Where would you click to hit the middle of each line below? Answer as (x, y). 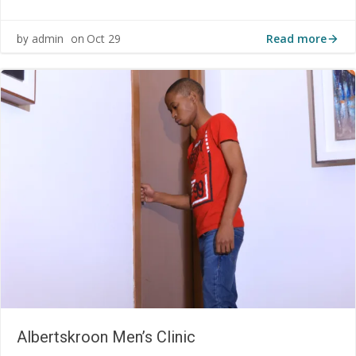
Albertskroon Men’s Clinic (106, 337)
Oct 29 (104, 39)
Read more (296, 38)
